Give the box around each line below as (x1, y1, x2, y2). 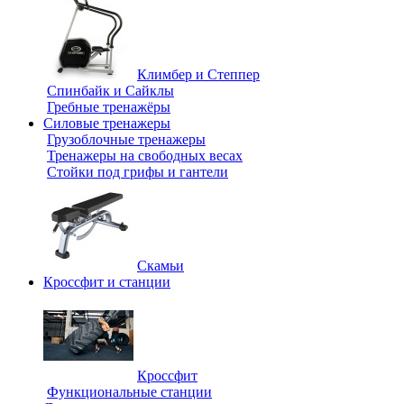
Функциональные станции (47, 384, 212, 399)
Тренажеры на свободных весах (47, 148, 243, 163)
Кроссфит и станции (43, 274, 170, 289)
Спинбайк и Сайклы (47, 83, 174, 98)
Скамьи (137, 258, 184, 273)
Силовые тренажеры (43, 115, 170, 131)
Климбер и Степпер (137, 67, 260, 82)
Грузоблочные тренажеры (47, 132, 206, 147)
